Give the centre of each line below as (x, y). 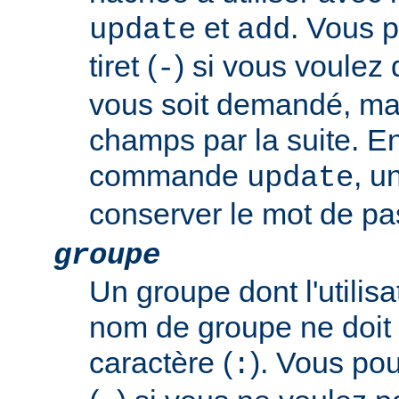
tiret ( (123, 66)
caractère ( (161, 363)
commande (168, 176)
